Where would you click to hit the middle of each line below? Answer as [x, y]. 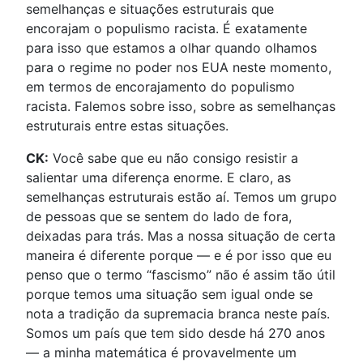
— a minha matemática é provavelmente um [161, 353]
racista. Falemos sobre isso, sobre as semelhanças [181, 107]
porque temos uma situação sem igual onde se [169, 295]
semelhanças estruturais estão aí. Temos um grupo [181, 197]
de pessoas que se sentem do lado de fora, [159, 217]
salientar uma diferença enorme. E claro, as [158, 178]
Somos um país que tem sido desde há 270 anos [175, 333]
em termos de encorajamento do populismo [160, 87]
